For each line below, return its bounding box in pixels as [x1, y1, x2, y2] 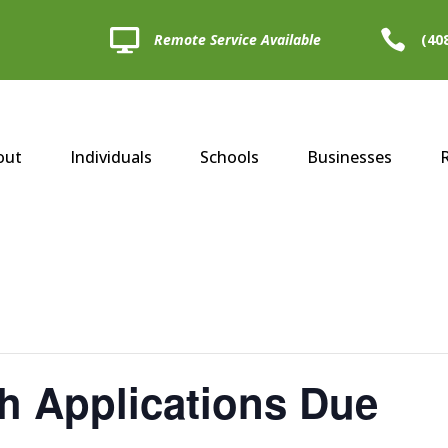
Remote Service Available [154, 30, 322, 49]
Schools [200, 146, 260, 169]
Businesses [307, 146, 393, 169]
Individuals [70, 146, 153, 169]
